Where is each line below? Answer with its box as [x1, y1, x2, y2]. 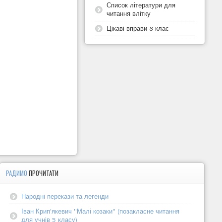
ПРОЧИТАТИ [29, 168, 59, 178]
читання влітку [107, 8, 151, 18]
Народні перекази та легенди [21, 191, 109, 201]
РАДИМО [6, 168, 29, 178]
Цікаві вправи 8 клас [107, 23, 169, 33]
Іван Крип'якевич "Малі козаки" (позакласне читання [21, 206, 180, 216]
